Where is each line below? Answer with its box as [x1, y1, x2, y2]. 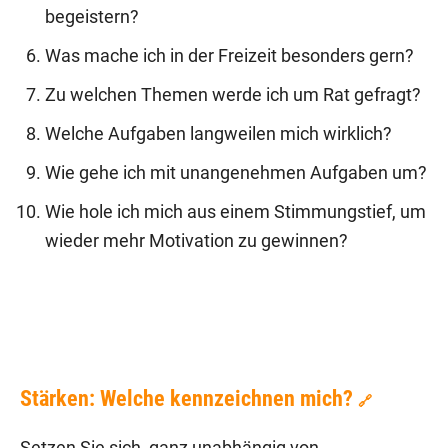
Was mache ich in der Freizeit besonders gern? [45, 46, 414, 67]
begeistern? [45, 7, 139, 28]
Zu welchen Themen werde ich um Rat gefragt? [45, 85, 421, 106]
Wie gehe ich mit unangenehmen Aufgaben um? [45, 163, 427, 184]
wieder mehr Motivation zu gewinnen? [45, 231, 348, 252]
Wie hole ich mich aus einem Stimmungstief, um [45, 202, 426, 223]
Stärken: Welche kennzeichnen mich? [20, 386, 353, 412]
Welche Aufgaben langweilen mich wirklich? [45, 124, 392, 145]
